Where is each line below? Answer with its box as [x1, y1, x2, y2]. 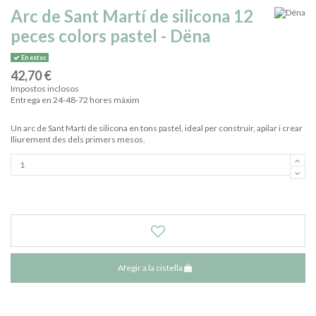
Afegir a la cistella [118, 262, 183, 274]
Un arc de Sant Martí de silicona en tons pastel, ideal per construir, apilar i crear [11, 123, 303, 134]
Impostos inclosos [11, 83, 79, 95]
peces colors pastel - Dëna [11, 25, 210, 47]
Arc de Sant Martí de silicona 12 [11, 6, 253, 27]
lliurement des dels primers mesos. [11, 134, 145, 145]
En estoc [19, 54, 47, 62]
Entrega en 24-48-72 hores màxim [11, 95, 140, 106]
